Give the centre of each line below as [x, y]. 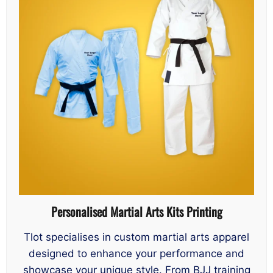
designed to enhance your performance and [136, 253]
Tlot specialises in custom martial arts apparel [136, 237]
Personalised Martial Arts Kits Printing [136, 212]
